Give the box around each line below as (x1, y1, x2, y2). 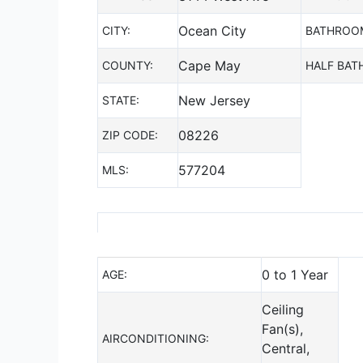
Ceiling (262, 301, 304, 318)
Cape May (178, 57, 241, 74)
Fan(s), (262, 320, 303, 337)
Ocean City (178, 22, 246, 39)
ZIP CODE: (102, 127, 158, 142)
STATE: (102, 92, 139, 107)
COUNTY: (102, 58, 153, 72)
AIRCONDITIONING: (102, 331, 209, 345)
